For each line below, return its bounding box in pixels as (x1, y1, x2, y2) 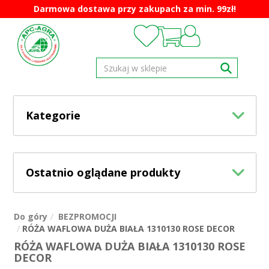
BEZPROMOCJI (58, 211, 116, 222)
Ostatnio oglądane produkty (25, 165, 180, 180)
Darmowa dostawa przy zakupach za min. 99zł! (33, 3, 236, 14)
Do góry (13, 211, 47, 222)
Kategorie (25, 108, 80, 122)
